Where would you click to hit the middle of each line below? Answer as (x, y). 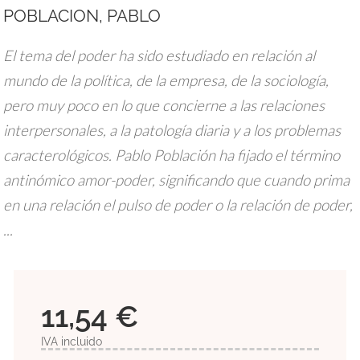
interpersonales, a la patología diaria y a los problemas (172, 130)
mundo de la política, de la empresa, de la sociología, (166, 80)
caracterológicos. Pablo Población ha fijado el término (172, 155)
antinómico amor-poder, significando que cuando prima (177, 180)
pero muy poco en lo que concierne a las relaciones (164, 105)
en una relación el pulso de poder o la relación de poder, (178, 205)
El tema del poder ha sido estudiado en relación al (160, 55)
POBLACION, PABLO (82, 15)
